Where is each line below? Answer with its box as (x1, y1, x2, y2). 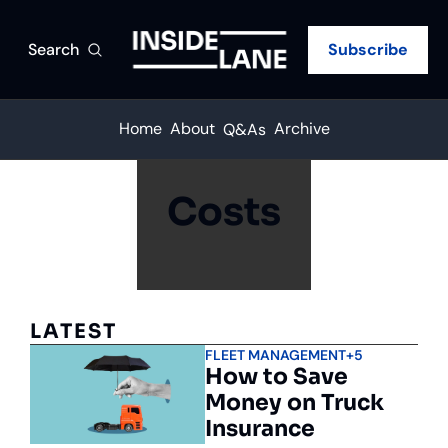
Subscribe (328, 38, 408, 60)
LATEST (30, 319, 117, 344)
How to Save (205, 363, 349, 390)
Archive (273, 118, 330, 139)
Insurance (205, 415, 316, 442)
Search (28, 38, 79, 60)
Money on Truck (205, 389, 385, 416)
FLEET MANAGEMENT (205, 346, 347, 364)
